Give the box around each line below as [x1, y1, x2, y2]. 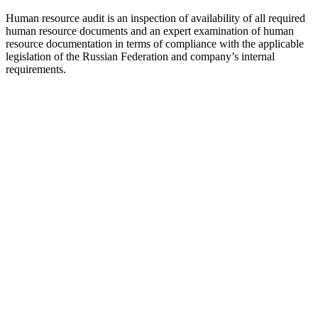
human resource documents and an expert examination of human [6, 25, 294, 38]
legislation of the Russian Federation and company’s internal [6, 50, 275, 63]
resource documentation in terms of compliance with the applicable [6, 38, 304, 50]
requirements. [6, 63, 66, 76]
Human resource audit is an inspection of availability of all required [6, 12, 305, 25]
